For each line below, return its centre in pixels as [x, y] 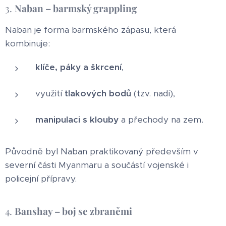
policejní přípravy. [41, 178]
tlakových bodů [98, 93]
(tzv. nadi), [153, 93]
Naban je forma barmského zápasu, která [91, 30]
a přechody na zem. [161, 119]
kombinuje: [27, 43]
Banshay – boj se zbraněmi [73, 211]
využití [50, 93]
